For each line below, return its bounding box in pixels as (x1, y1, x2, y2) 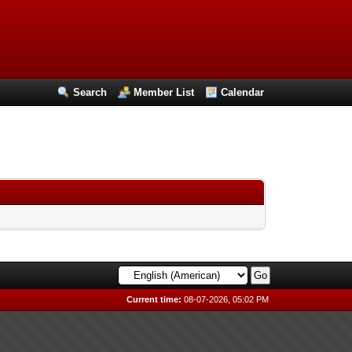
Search (73, 86, 108, 98)
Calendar (221, 86, 265, 98)
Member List (134, 86, 195, 98)
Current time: (126, 295, 182, 304)
